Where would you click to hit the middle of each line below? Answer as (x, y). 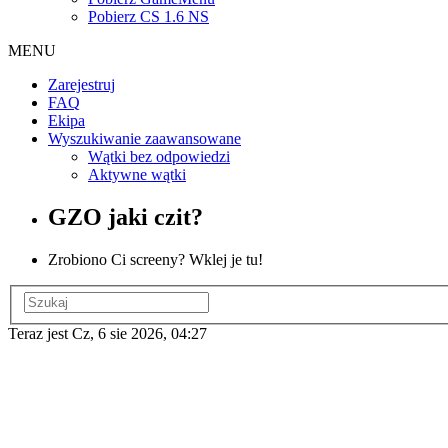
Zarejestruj (81, 84)
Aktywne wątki (137, 174)
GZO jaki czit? (125, 216)
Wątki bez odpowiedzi (159, 156)
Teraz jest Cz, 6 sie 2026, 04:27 (107, 334)
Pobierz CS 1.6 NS (148, 16)
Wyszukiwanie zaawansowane (144, 138)
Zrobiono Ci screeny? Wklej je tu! (155, 259)
